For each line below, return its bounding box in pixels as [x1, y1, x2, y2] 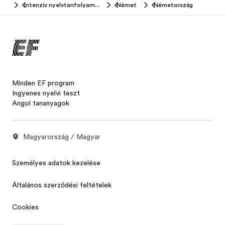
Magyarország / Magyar [23, 132, 100, 141]
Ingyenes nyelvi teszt [12, 88, 80, 97]
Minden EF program [12, 78, 74, 87]
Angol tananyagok [12, 98, 69, 107]
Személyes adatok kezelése [12, 158, 100, 167]
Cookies [12, 202, 39, 211]
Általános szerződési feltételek [12, 180, 111, 189]
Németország [154, 1, 193, 9]
